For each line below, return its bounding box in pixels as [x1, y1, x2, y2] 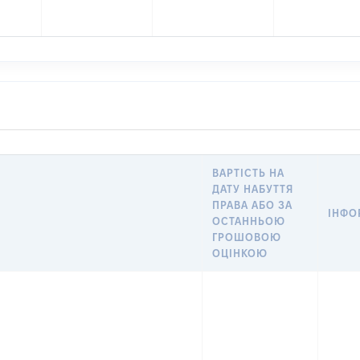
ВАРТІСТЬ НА [212, 167, 285, 178]
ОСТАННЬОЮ [212, 215, 286, 227]
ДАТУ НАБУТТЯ [212, 183, 294, 194]
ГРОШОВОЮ [212, 231, 282, 243]
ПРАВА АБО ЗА [212, 199, 293, 211]
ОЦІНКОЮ [212, 247, 268, 259]
